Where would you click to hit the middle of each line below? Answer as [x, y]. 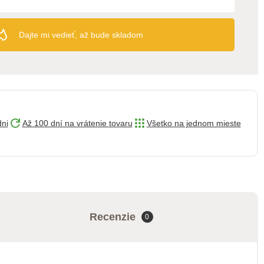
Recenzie [112, 217]
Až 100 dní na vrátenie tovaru [77, 123]
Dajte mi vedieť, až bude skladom [81, 34]
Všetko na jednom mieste [194, 123]
